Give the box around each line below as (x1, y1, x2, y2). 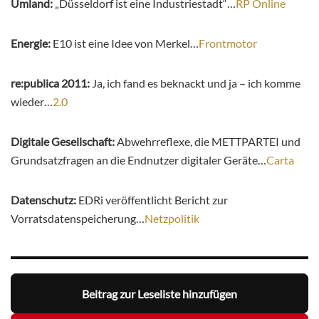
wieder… (11, 95, 53, 109)
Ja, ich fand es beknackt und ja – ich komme (92, 76, 300, 90)
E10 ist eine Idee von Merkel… (53, 36, 199, 51)
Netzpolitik (145, 211, 199, 226)
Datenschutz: (11, 193, 78, 207)
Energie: (11, 36, 53, 51)
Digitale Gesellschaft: (11, 135, 117, 149)
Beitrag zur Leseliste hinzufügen (82, 286, 237, 300)
